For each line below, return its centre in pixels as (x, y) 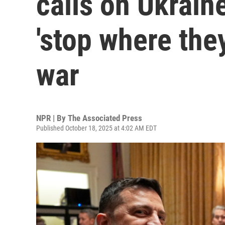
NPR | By (52, 118)
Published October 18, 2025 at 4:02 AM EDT (96, 128)
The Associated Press (105, 118)
